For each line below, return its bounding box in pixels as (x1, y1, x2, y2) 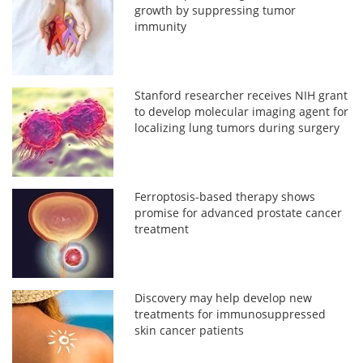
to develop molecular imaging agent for (135, 103, 349, 119)
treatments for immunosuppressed (135, 305, 327, 322)
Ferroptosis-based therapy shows (135, 188, 316, 204)
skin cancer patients (135, 322, 245, 338)
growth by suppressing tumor (135, 2, 297, 18)
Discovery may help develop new (135, 289, 313, 305)
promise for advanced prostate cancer (135, 204, 343, 220)
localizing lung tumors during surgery (135, 119, 340, 135)
